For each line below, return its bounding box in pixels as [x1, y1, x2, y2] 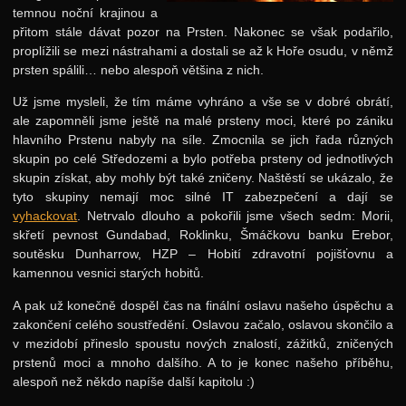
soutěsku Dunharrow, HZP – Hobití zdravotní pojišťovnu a [13, 246, 393, 262]
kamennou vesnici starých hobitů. [13, 266, 205, 281]
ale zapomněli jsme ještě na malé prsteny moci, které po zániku [13, 113, 393, 129]
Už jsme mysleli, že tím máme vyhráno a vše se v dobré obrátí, [13, 94, 393, 110]
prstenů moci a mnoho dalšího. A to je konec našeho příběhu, [13, 354, 393, 370]
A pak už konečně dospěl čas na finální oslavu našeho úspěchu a [13, 297, 393, 313]
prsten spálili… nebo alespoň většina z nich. [13, 62, 265, 77]
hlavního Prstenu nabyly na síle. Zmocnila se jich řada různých [13, 132, 393, 148]
